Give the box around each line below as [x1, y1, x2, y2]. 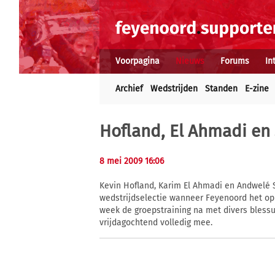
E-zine [245, 83, 269, 94]
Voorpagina [115, 56, 160, 66]
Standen [205, 83, 238, 94]
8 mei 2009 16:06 [99, 156, 164, 166]
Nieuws [176, 56, 204, 66]
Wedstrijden [150, 83, 198, 94]
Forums [220, 56, 249, 66]
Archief [115, 83, 143, 94]
